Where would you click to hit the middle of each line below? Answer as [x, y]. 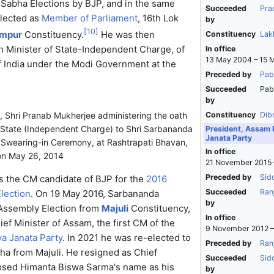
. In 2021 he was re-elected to [126, 238]
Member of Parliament [89, 18]
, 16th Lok [158, 18]
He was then [126, 35]
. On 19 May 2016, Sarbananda [94, 194]
